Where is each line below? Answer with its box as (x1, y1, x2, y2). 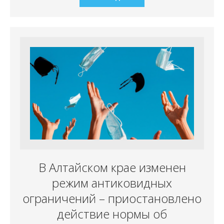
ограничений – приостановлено (22, 189, 201, 206)
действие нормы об (57, 205, 167, 222)
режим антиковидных (52, 174, 172, 191)
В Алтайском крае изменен (38, 158, 186, 175)
